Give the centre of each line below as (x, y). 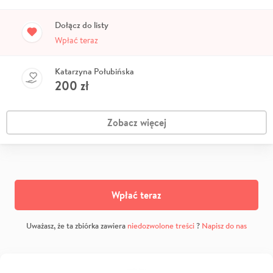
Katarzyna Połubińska (94, 71)
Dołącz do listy (82, 25)
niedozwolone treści (161, 225)
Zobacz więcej (136, 122)
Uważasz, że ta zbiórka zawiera (77, 225)
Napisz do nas (224, 225)
